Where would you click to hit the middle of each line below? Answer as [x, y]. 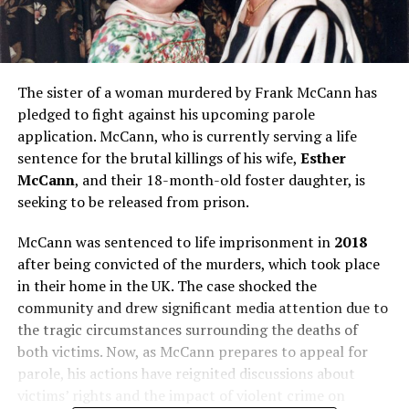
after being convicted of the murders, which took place [198, 263]
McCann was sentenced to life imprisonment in [175, 241]
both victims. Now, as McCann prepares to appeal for [192, 351]
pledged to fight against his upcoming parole [166, 114]
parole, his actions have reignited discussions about [186, 373]
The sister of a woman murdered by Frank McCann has [197, 92]
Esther [323, 157]
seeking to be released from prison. [133, 201]
